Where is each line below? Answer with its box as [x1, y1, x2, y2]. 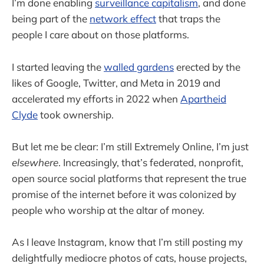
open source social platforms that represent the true [12, 171, 246, 184]
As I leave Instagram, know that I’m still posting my [12, 235, 243, 248]
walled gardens [104, 60, 174, 73]
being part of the [12, 12, 90, 25]
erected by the [174, 60, 240, 73]
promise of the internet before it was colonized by [12, 187, 236, 200]
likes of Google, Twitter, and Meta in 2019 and [12, 76, 220, 89]
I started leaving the [12, 60, 104, 73]
